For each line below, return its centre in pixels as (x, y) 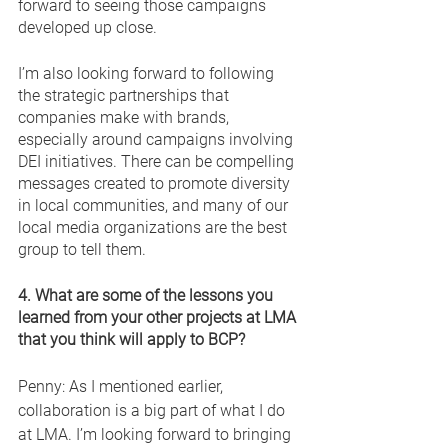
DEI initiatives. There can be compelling (158, 161)
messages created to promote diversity (156, 183)
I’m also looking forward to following (148, 73)
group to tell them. (84, 249)
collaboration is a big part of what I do (153, 410)
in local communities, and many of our (155, 205)
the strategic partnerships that (125, 95)
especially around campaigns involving (157, 139)
